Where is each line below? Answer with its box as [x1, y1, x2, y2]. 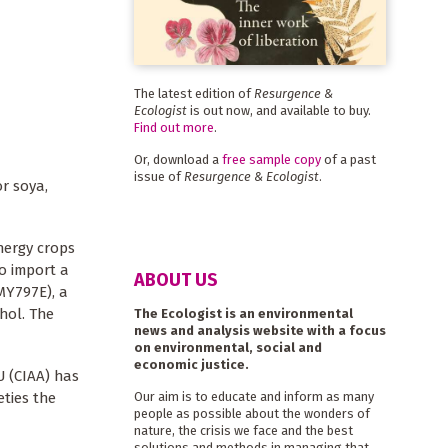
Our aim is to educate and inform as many [133, 389, 374, 405]
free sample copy [221, 151, 321, 167]
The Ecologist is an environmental [133, 306, 353, 322]
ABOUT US [133, 269, 218, 292]
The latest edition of [133, 85, 254, 101]
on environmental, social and [133, 340, 322, 356]
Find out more [133, 119, 214, 135]
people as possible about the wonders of [133, 406, 370, 422]
